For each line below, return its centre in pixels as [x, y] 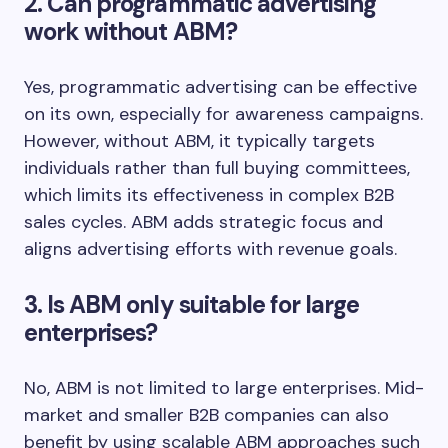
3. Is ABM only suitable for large [192, 304]
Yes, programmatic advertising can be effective [220, 86]
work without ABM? [130, 31]
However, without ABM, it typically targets [199, 140]
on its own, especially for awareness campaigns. [223, 113]
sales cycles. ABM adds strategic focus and [203, 221]
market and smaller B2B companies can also [206, 414]
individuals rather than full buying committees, [217, 167]
